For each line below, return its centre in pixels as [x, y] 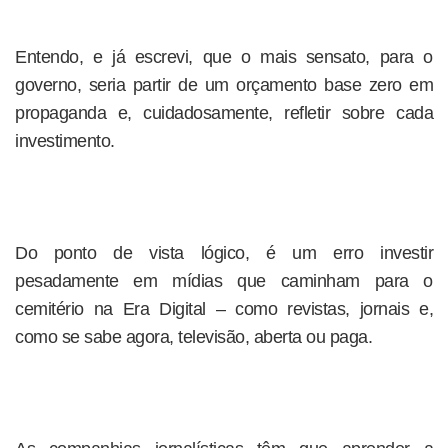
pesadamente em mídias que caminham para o [224, 281]
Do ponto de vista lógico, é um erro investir [224, 253]
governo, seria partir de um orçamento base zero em [224, 85]
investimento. [65, 141]
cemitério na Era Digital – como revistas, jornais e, [224, 309]
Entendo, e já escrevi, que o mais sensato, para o [224, 57]
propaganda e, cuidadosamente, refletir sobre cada [224, 113]
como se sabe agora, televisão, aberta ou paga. [193, 337]
